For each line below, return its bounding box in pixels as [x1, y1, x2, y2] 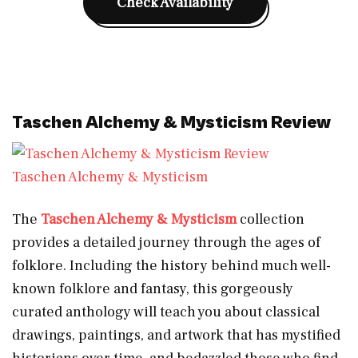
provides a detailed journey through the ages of [12, 233, 320, 252]
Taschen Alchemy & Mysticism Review [12, 112, 331, 133]
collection [237, 209, 304, 229]
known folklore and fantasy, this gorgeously [12, 279, 293, 298]
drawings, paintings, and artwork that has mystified [12, 325, 340, 344]
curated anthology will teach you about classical [12, 302, 320, 321]
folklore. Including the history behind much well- [12, 256, 331, 275]
